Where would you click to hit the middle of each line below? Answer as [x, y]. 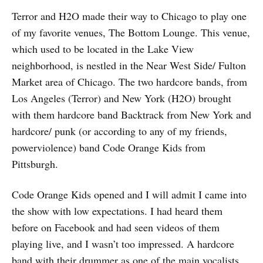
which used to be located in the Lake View [103, 49]
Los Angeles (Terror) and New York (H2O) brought [122, 98]
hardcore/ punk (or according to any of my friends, [119, 131]
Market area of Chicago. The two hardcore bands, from [129, 82]
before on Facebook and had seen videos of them [116, 227]
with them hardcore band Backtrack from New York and [131, 115]
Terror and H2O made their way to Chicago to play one [129, 16]
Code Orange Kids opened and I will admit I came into [129, 195]
